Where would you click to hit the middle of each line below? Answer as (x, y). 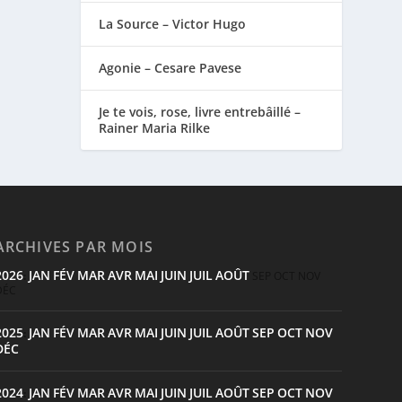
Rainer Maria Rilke (155, 127)
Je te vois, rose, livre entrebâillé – (200, 111)
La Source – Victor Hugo (173, 23)
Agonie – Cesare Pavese (170, 67)
